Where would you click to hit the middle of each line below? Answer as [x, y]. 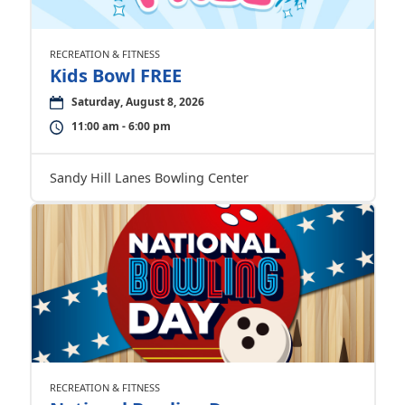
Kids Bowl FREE [115, 75]
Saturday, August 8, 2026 [137, 101]
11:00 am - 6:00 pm [121, 126]
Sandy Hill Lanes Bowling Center [149, 177]
